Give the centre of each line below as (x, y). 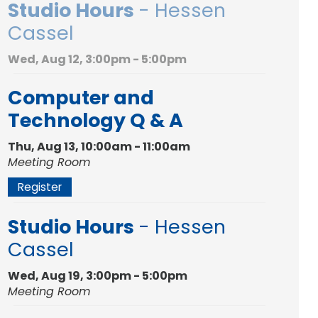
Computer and (81, 97)
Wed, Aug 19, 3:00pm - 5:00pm (98, 275)
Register (40, 187)
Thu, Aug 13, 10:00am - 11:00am (99, 146)
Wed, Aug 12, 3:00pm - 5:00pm (98, 59)
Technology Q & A (96, 120)
